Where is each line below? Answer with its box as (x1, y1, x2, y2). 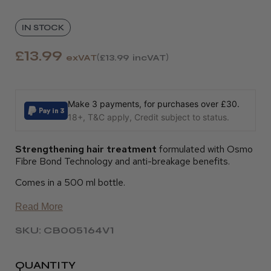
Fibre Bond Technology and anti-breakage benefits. (15, 155, 230, 168)
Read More (15, 201, 63, 212)
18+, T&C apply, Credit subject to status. (68, 112, 229, 122)
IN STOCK (22, 22, 64, 33)
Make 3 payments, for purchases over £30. (68, 99, 240, 109)
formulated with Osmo (157, 143, 253, 155)
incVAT (132, 53, 166, 63)
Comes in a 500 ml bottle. (15, 176, 125, 189)
